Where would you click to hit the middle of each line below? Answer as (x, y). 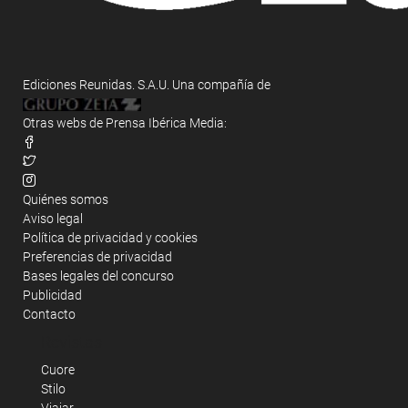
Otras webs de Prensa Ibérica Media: (125, 122)
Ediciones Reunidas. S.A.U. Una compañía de (147, 84)
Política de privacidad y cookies (110, 237)
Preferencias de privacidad (97, 256)
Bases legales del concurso (98, 275)
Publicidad (52, 295)
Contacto (49, 314)
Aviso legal (53, 218)
